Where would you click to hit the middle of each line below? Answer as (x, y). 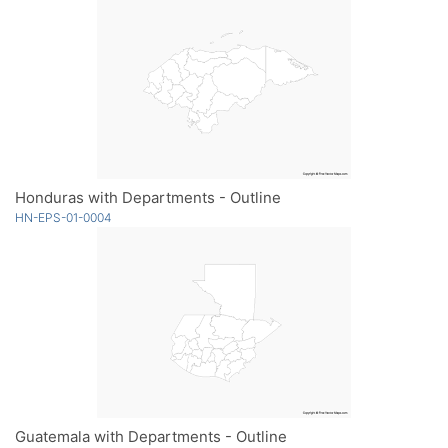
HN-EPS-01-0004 (63, 217)
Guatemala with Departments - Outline (151, 436)
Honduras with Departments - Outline (148, 197)
